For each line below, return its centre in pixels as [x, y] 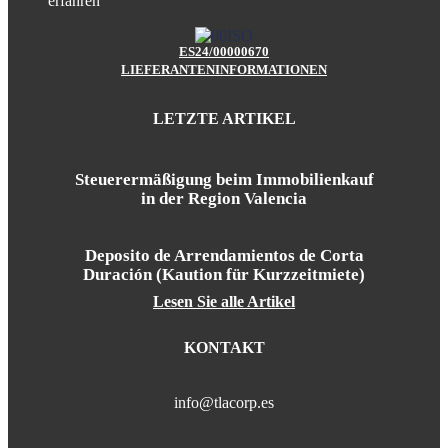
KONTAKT [224, 348]
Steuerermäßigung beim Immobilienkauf [224, 180]
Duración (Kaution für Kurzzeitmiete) [224, 275]
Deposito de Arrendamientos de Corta [224, 256]
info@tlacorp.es [224, 403]
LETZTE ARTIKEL [224, 119]
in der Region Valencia [224, 199]
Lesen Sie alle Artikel [224, 302]
